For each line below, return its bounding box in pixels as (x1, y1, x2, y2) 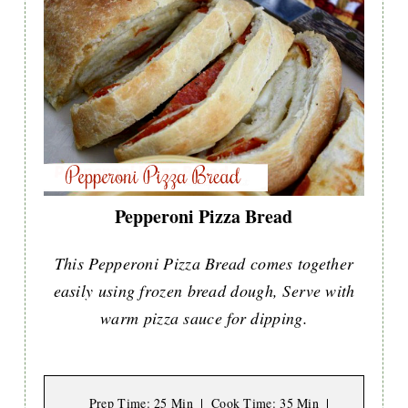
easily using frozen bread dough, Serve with (53, 279, 355, 301)
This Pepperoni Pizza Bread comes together (54, 251, 354, 274)
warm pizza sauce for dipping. (100, 306, 308, 329)
